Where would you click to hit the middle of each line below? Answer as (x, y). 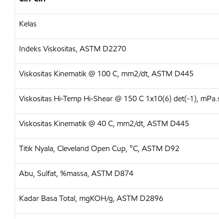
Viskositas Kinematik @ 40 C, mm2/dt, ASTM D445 (104, 123)
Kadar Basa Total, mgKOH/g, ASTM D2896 (91, 198)
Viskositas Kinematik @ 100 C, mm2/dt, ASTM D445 (106, 74)
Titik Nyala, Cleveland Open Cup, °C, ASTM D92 (99, 148)
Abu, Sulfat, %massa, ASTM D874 (76, 173)
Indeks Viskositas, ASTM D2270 (73, 49)
